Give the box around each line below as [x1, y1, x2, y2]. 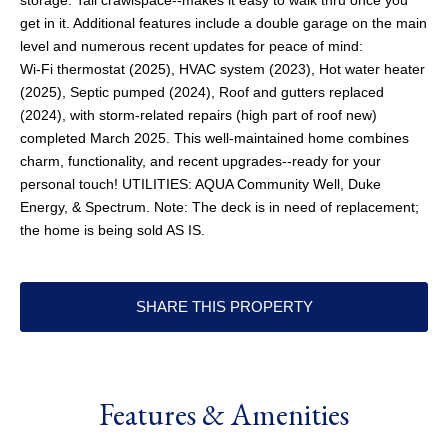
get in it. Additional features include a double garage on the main [20, 15, 427, 32]
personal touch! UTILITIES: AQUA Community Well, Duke [20, 176, 381, 193]
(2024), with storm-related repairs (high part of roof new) [20, 107, 377, 124]
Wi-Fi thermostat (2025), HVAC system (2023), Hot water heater [20, 61, 425, 78]
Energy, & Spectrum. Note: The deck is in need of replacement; [20, 199, 419, 216]
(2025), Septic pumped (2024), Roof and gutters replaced [20, 84, 384, 101]
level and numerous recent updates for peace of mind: [20, 38, 363, 55]
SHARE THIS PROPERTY [135, 298, 313, 316]
